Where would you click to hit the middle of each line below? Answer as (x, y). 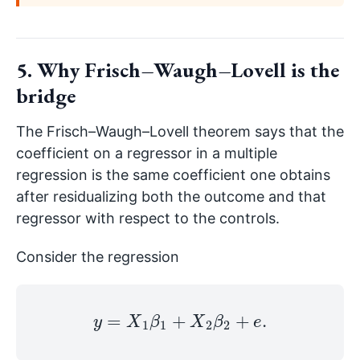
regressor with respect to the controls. (148, 218)
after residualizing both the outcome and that (171, 196)
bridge (46, 96)
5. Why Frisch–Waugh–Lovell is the (178, 70)
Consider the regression (98, 256)
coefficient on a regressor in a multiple (147, 153)
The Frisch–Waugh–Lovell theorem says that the (180, 131)
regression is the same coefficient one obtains (173, 174)
